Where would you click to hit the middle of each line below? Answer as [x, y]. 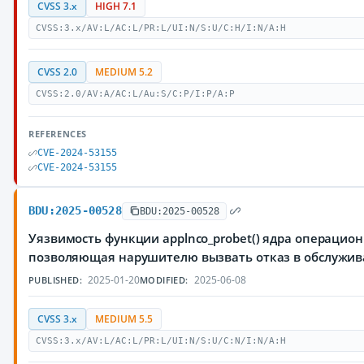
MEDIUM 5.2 [124, 72]
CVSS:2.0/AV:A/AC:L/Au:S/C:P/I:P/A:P [135, 94]
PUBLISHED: [55, 280]
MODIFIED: [164, 280]
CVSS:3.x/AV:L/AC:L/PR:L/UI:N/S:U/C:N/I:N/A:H [161, 341]
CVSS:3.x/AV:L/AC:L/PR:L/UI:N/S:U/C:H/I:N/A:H [161, 28]
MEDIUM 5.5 [124, 319]
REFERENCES [58, 134]
